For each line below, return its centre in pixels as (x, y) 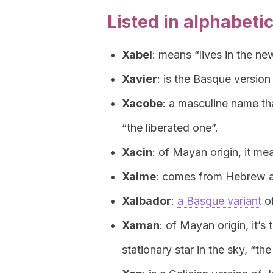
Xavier (140, 79)
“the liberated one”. (170, 128)
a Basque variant (219, 201)
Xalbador (147, 201)
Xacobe (142, 103)
